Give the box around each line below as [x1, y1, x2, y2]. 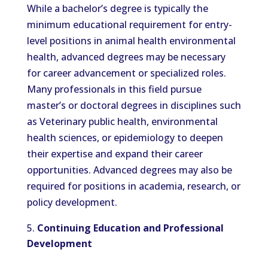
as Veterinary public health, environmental [26, 115, 218, 128]
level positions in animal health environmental [26, 34, 236, 47]
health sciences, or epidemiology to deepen [26, 131, 223, 144]
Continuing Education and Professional [36, 221, 224, 234]
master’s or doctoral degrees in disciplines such [26, 99, 241, 112]
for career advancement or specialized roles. [26, 66, 226, 80]
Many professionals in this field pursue [26, 83, 202, 96]
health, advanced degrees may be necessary [26, 50, 226, 63]
